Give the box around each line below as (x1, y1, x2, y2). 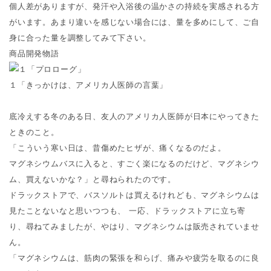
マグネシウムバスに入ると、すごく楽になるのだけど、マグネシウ (9, 158, 260, 168)
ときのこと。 (9, 127, 59, 137)
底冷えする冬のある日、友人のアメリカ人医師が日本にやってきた (9, 111, 260, 121)
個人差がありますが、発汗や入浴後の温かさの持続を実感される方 (9, 1, 260, 11)
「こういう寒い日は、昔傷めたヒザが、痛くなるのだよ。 (9, 143, 226, 152)
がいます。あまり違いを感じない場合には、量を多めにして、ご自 (9, 17, 260, 27)
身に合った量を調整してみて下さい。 (9, 33, 151, 42)
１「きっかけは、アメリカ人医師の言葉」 (9, 80, 168, 90)
